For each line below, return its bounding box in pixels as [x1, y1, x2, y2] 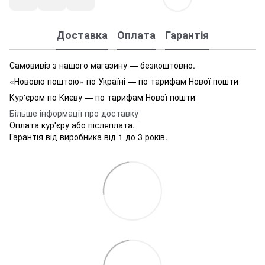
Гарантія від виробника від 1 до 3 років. [9, 130, 167, 143]
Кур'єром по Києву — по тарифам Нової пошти [9, 91, 195, 103]
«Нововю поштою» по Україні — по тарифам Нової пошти [9, 75, 238, 87]
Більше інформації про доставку [9, 106, 138, 119]
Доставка [56, 27, 108, 43]
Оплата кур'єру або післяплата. [9, 118, 135, 131]
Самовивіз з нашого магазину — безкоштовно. [9, 59, 195, 71]
